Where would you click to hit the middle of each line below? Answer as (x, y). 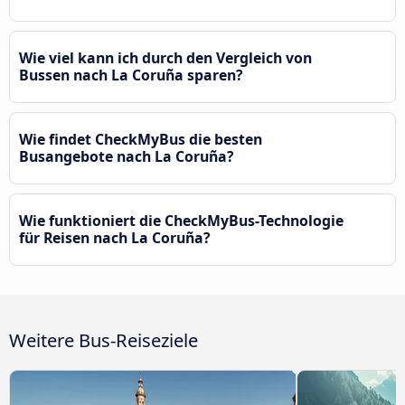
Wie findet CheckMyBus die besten (141, 139)
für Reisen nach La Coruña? (115, 237)
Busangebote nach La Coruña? (127, 156)
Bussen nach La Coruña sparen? (131, 75)
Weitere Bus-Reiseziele (104, 339)
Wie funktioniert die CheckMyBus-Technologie (181, 220)
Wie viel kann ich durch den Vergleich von (165, 57)
